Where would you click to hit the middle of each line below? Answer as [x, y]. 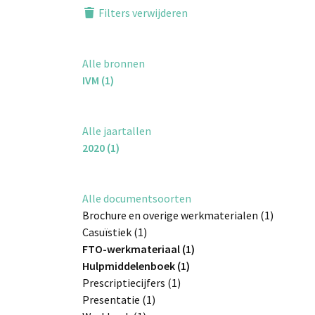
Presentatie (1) [119, 300]
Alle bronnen [114, 63]
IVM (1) [98, 80]
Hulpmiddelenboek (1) [136, 266]
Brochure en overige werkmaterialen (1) [178, 215]
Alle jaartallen [117, 131]
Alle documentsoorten [137, 198]
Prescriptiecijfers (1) [131, 283]
